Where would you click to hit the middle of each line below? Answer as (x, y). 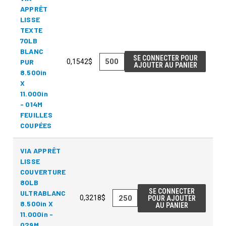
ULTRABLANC (43, 193)
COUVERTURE (43, 172)
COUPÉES (36, 125)
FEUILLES (36, 115)
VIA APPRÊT (40, 150)
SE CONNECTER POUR (165, 58)
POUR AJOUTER (172, 198)
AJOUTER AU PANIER (165, 65)
